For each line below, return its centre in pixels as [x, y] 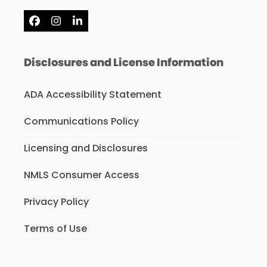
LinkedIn [98, 25]
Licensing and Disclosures [86, 148]
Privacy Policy [56, 202]
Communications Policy [81, 122]
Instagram [83, 25]
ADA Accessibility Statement [92, 95]
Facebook [60, 25]
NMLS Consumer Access [81, 175]
